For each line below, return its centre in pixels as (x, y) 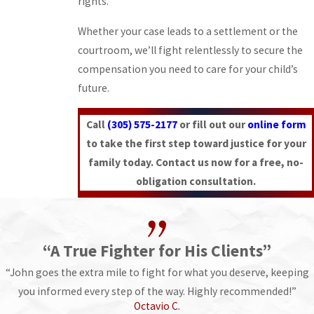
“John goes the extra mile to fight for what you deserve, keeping (157, 272)
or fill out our (212, 125)
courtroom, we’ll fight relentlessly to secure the (190, 50)
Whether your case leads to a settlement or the (188, 31)
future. (94, 88)
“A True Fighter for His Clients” (157, 250)
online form (277, 125)
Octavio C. (157, 306)
